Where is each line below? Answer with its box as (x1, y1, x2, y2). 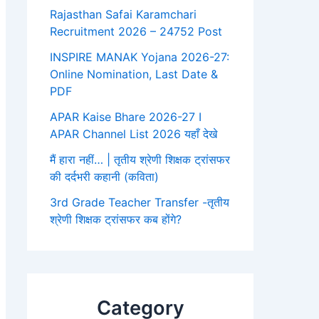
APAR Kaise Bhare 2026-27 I (50, 110, 202, 125)
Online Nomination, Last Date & (50, 67, 218, 82)
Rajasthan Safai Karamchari (50, 7, 197, 22)
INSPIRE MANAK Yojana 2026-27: (50, 50, 229, 65)
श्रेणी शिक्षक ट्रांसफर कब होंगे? (50, 212, 182, 227)
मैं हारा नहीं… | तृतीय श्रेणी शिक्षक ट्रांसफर (50, 152, 230, 167)
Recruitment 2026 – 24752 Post (50, 24, 222, 39)
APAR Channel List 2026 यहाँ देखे (50, 127, 217, 142)
